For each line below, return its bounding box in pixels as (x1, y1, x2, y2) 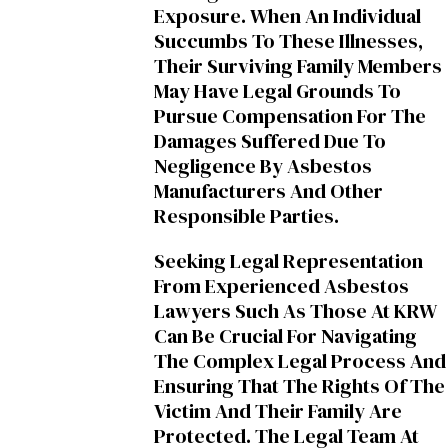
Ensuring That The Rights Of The (154, 371, 445, 400)
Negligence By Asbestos (154, 151, 372, 180)
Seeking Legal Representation (154, 246, 423, 275)
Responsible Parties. (154, 201, 339, 230)
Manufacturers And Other (154, 176, 383, 205)
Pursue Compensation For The (154, 101, 426, 130)
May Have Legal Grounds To (154, 76, 401, 105)
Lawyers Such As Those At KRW (154, 296, 436, 325)
